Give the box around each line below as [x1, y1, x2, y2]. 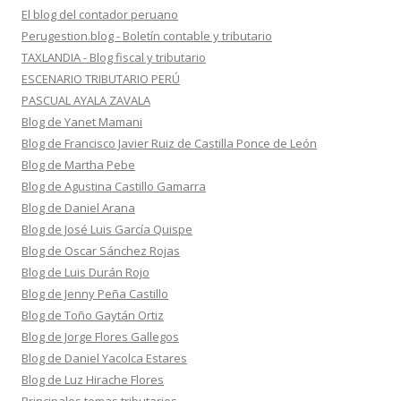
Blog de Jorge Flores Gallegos [21, 328, 179, 345]
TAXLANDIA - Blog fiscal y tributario [21, 49, 206, 65]
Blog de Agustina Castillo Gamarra [21, 178, 206, 194]
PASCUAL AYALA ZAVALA [21, 92, 150, 108]
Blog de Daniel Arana [21, 200, 135, 216]
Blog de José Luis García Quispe [21, 221, 192, 237]
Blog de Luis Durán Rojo [21, 264, 149, 280]
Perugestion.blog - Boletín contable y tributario [21, 28, 272, 44]
